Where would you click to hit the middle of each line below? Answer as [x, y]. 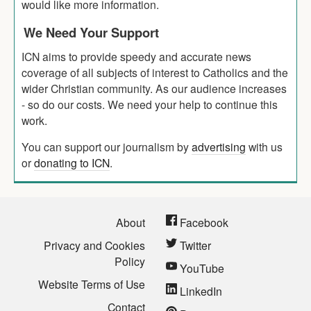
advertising [219, 146]
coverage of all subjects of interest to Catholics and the [155, 72]
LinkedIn [200, 291]
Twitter [194, 245]
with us [264, 146]
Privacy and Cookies [94, 245]
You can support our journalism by [107, 146]
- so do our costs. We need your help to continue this [150, 104]
